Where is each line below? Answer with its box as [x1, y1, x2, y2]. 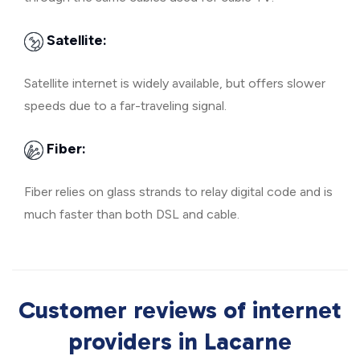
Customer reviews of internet [18, 296, 342, 325]
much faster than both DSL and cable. [24, 207, 239, 222]
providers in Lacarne [68, 327, 292, 356]
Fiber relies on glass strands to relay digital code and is [24, 184, 333, 199]
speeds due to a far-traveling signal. [24, 98, 227, 113]
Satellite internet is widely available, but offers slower [24, 76, 325, 91]
